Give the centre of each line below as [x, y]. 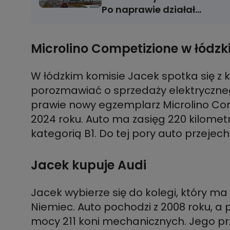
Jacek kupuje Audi [90, 165]
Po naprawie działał [148, 9]
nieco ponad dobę [145, 22]
